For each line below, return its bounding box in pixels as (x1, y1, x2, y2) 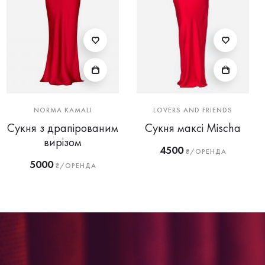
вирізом (44, 134, 82, 150)
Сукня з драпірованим (7, 120, 118, 135)
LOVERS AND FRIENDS (153, 105, 232, 115)
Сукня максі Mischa (145, 120, 241, 135)
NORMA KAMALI (33, 105, 92, 115)
